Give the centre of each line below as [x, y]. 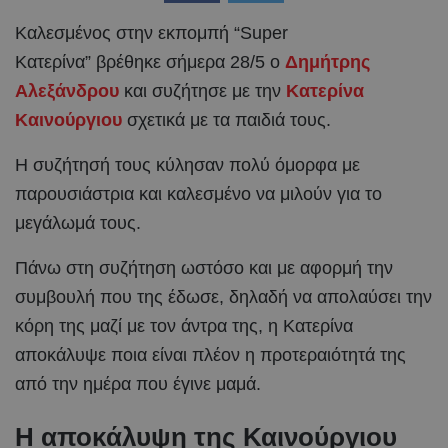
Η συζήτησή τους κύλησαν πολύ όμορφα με [187, 164]
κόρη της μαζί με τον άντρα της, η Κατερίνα [184, 325]
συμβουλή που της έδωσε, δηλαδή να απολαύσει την [223, 296]
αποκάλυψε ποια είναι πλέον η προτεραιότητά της [210, 354]
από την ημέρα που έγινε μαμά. [138, 383]
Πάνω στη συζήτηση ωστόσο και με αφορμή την [204, 267]
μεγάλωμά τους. [78, 222]
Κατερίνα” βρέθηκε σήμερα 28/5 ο [150, 61]
